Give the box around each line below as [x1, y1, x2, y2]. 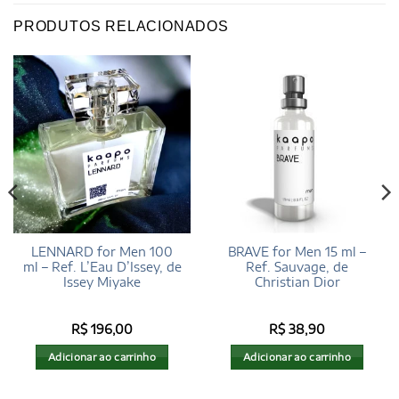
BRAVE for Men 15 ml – [228, 244, 366, 260]
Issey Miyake [63, 274, 141, 290]
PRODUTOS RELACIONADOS [13, 19, 229, 35]
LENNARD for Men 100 [31, 244, 173, 260]
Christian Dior [254, 274, 340, 290]
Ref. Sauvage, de [246, 259, 348, 275]
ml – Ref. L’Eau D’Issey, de [22, 259, 182, 275]
